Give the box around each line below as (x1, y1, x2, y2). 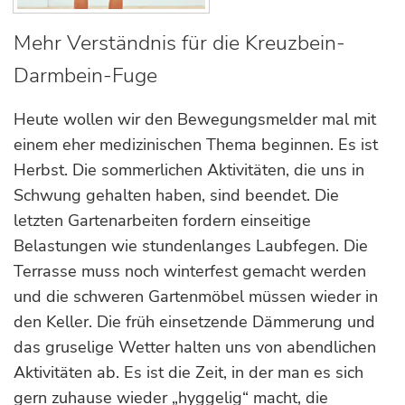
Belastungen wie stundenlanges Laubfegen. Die (14, 235, 368, 257)
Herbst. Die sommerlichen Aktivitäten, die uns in (14, 159, 364, 181)
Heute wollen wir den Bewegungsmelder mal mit (14, 108, 376, 130)
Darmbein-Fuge (14, 61, 157, 89)
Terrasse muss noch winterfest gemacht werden (14, 260, 366, 282)
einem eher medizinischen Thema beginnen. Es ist (14, 134, 378, 155)
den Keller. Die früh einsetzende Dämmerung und (14, 311, 375, 333)
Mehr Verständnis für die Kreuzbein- (14, 29, 345, 57)
